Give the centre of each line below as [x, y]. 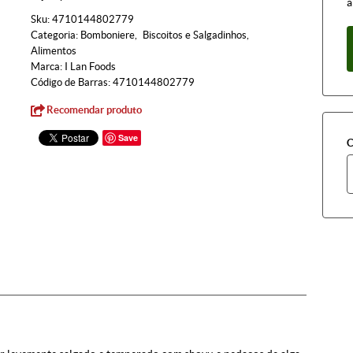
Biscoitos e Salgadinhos [195, 35]
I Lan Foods [90, 67]
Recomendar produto [94, 110]
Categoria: [54, 35]
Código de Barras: [72, 82]
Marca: [48, 67]
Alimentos [54, 51]
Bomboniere [108, 35]
